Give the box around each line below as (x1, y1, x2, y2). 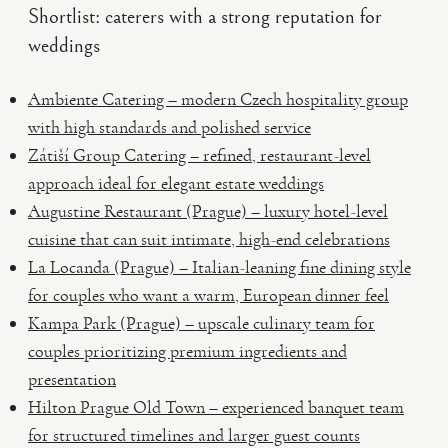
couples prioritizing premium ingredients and (28, 340, 347, 362)
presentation (28, 368, 116, 390)
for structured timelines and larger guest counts (28, 424, 360, 446)
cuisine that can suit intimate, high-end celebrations (28, 228, 390, 250)
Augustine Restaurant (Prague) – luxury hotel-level (28, 200, 388, 222)
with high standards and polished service (28, 116, 311, 138)
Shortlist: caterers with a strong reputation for (28, 5, 382, 29)
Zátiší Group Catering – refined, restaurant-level (28, 144, 371, 166)
